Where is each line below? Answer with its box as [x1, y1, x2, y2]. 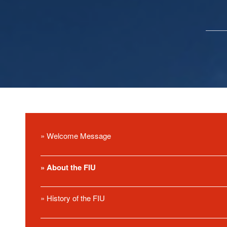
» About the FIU [41, 161, 96, 173]
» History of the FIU [41, 193, 105, 204]
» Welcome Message [41, 130, 111, 141]
